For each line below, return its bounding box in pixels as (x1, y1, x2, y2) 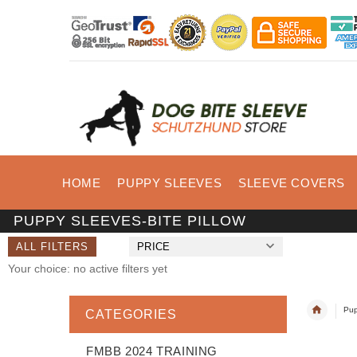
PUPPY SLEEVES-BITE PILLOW (14, 212, 246, 229)
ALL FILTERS (16, 240, 88, 253)
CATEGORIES (85, 307, 177, 321)
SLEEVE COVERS (238, 176, 346, 190)
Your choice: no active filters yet (8, 261, 167, 275)
